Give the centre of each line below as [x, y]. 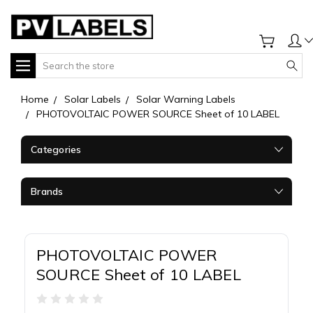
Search [52, 60]
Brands [47, 191]
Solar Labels [93, 99]
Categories [56, 149]
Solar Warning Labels [186, 99]
